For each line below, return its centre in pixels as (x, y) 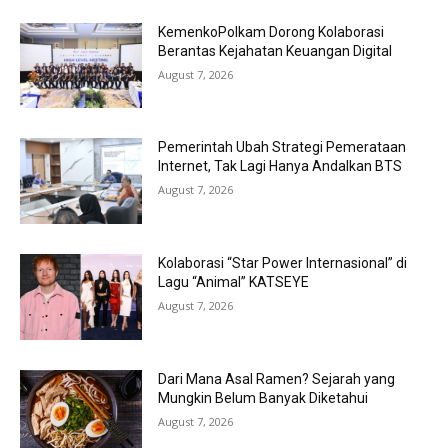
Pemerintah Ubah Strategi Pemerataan (282, 147)
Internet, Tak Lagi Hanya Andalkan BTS (280, 166)
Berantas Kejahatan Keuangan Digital (275, 50)
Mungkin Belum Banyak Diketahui (263, 397)
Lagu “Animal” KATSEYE (234, 282)
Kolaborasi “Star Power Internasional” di (283, 263)
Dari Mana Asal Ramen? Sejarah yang (277, 378)
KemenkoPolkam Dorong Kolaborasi (271, 31)
